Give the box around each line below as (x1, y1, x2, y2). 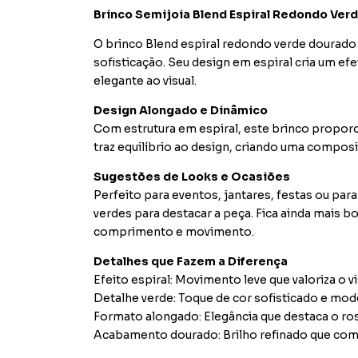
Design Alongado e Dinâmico (93, 103, 268, 117)
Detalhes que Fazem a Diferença (93, 254, 288, 268)
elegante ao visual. (93, 74, 197, 88)
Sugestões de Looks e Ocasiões (93, 169, 290, 184)
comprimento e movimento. (93, 225, 254, 239)
